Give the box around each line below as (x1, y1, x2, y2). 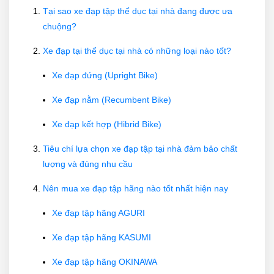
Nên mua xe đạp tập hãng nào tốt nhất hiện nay (43, 183, 228, 193)
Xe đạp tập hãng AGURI (52, 207, 145, 218)
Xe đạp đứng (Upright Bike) (52, 70, 158, 80)
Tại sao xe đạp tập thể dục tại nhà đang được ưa (43, 6, 232, 16)
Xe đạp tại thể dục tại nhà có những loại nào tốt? (43, 45, 231, 56)
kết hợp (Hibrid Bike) (82, 119, 161, 129)
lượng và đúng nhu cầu (43, 158, 133, 169)
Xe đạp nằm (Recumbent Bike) (52, 94, 171, 105)
